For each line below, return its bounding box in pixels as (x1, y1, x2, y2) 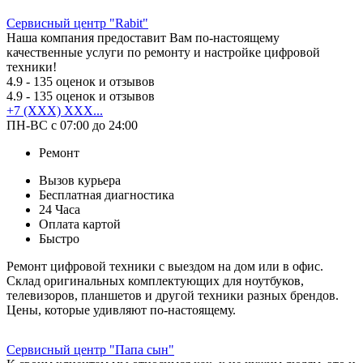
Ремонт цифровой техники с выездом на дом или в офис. (6, 258, 323, 273)
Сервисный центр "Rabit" (6, 15, 148, 30)
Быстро (39, 231, 79, 246)
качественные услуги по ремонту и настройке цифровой (6, 45, 320, 59)
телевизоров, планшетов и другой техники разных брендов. (6, 288, 339, 302)
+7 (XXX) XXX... (6, 103, 103, 117)
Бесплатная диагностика (39, 187, 174, 202)
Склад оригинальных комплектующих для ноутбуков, (6, 273, 304, 288)
